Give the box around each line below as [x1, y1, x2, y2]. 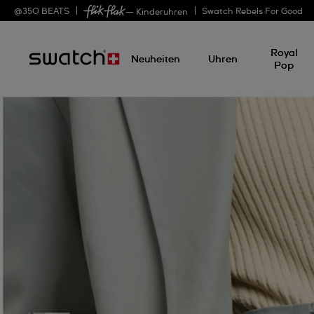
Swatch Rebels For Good [202, 8, 303, 16]
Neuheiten [131, 55, 180, 64]
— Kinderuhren [125, 8, 188, 17]
